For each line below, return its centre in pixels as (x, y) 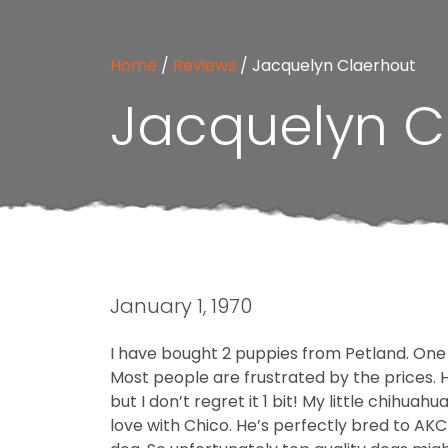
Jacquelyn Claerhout (334, 65)
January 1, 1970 (181, 305)
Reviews (204, 65)
